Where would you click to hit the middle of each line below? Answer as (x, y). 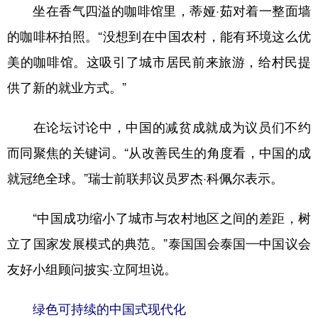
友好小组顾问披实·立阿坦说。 (92, 269)
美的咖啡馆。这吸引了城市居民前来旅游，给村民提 (159, 62)
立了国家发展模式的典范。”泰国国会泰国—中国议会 (159, 244)
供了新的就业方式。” (67, 88)
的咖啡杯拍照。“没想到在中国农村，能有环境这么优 (159, 37)
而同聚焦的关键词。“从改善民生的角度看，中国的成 (159, 153)
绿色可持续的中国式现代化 (103, 309)
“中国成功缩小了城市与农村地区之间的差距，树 (159, 218)
